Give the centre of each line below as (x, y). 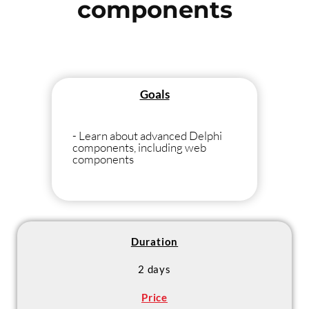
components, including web (139, 147)
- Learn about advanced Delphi (147, 135)
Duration (154, 241)
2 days (154, 269)
